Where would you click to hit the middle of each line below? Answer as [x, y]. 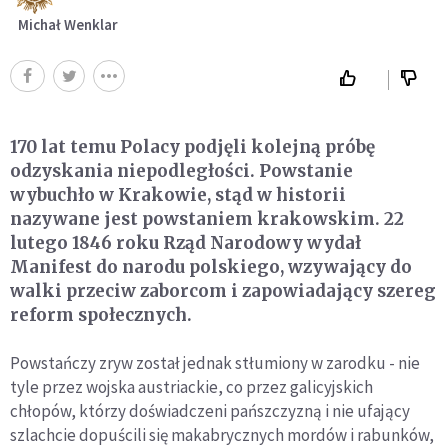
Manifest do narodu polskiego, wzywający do [211, 267]
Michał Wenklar [68, 25]
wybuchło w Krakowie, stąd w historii [178, 195]
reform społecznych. [101, 315]
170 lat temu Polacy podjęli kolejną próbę [192, 147]
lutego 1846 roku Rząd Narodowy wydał [185, 243]
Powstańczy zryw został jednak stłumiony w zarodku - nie [215, 363]
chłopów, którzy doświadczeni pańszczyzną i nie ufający [210, 411]
